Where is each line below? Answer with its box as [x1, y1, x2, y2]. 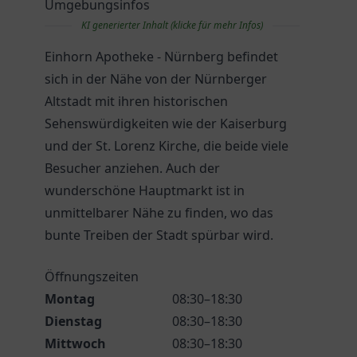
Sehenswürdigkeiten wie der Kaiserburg [45, 115, 287, 132]
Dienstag [45, 312, 102, 330]
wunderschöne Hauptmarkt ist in [45, 182, 245, 199]
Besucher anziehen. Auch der [45, 159, 220, 177]
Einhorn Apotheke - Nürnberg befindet [45, 48, 278, 65]
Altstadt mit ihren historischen [45, 92, 228, 110]
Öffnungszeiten [45, 268, 139, 285]
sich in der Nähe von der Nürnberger [45, 70, 267, 88]
